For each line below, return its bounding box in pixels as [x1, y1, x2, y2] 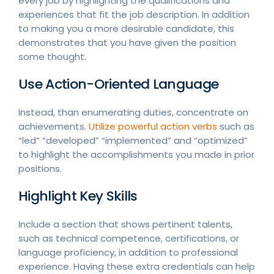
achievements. [18, 119, 89, 133]
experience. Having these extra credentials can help [18, 259, 255, 273]
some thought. [18, 50, 86, 63]
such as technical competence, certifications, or [18, 231, 239, 245]
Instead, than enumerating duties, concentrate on [18, 105, 248, 119]
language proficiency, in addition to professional [18, 245, 238, 259]
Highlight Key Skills [18, 186, 138, 206]
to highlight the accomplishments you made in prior [18, 147, 254, 161]
